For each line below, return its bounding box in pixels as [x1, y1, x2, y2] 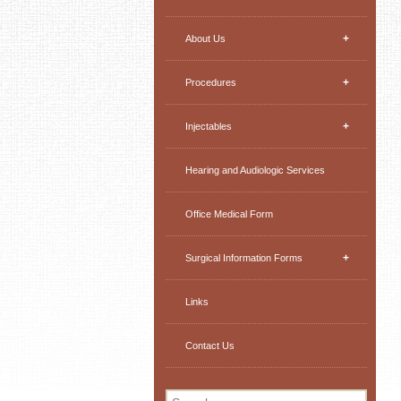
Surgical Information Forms [184, 252, 303, 263]
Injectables [184, 120, 232, 132]
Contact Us [184, 339, 235, 351]
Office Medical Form [184, 208, 273, 219]
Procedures [184, 76, 236, 88]
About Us [184, 32, 226, 44]
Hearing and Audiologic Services [184, 164, 325, 175]
